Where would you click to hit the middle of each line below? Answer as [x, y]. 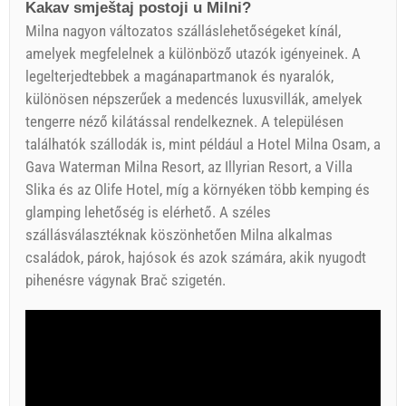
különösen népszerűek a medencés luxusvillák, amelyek [194, 99]
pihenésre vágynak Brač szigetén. [126, 280]
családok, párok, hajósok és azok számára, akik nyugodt [196, 257]
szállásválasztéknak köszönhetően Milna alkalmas [179, 235]
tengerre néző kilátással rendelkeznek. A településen [184, 121]
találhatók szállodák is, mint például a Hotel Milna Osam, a [203, 144]
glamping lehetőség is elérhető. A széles [148, 212]
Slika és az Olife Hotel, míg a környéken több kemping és [198, 189]
